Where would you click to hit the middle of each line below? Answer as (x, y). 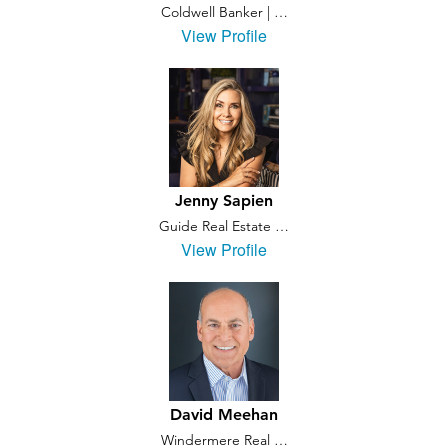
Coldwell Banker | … (224, 12)
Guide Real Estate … (224, 226)
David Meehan (224, 414)
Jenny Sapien (224, 200)
